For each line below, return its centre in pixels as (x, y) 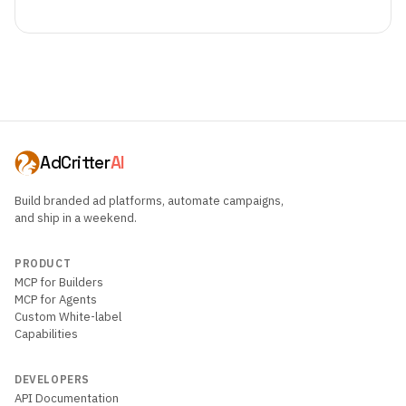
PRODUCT (43, 263)
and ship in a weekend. (76, 218)
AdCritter (75, 163)
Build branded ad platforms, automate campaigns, (149, 201)
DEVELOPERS (52, 379)
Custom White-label (68, 317)
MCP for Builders (59, 282)
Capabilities (46, 334)
